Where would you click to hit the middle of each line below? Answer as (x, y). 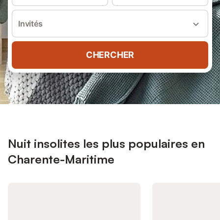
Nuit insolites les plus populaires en (106, 143)
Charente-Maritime (61, 159)
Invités (30, 24)
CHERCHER (110, 55)
